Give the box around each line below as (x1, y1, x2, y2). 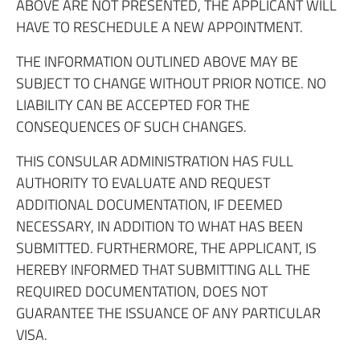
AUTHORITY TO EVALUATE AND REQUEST (16, 172, 270, 194)
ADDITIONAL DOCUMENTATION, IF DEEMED (16, 194, 283, 215)
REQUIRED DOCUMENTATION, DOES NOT (16, 280, 268, 302)
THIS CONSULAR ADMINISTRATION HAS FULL (16, 150, 293, 172)
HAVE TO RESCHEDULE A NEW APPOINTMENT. (16, 16, 303, 38)
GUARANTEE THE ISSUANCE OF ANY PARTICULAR (16, 302, 321, 324)
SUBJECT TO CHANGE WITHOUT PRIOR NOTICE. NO (16, 72, 326, 94)
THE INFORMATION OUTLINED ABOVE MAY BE (16, 51, 298, 72)
